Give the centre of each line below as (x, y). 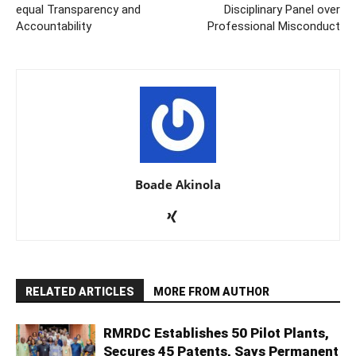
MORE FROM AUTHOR (211, 292)
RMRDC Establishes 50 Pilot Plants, (216, 333)
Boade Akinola (178, 185)
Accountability (54, 27)
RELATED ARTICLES (80, 292)
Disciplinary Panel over (282, 10)
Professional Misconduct (274, 27)
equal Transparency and (78, 10)
